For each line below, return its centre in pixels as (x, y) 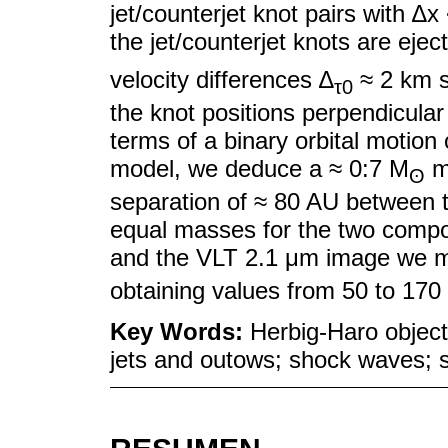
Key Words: (180, 331)
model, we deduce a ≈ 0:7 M (259, 169)
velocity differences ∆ (222, 80)
